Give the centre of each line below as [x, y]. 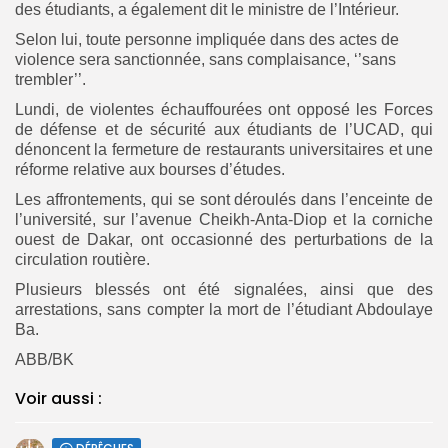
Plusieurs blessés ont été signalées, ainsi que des [224, 289]
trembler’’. [50, 79]
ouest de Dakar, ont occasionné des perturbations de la [224, 239]
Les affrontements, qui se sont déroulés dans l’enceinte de [224, 199]
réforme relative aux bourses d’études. [150, 169]
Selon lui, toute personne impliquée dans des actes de [207, 39]
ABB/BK [44, 359]
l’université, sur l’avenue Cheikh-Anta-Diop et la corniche [224, 219]
